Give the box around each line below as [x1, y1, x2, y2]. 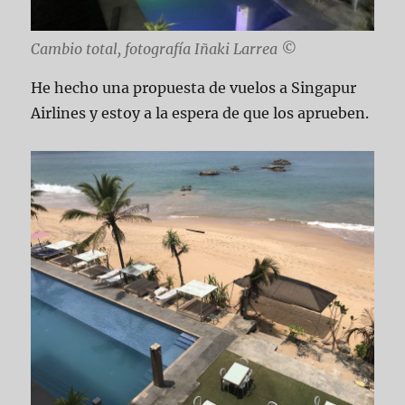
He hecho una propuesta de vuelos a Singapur [31, 79, 357, 98]
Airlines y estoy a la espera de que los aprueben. [31, 104, 370, 123]
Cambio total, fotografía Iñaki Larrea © [31, 40, 297, 59]
